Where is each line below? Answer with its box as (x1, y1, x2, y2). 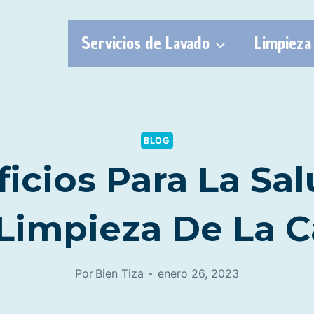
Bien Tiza (95, 266, 144, 281)
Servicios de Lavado (81, 32, 210, 55)
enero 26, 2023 (158, 266, 240, 281)
